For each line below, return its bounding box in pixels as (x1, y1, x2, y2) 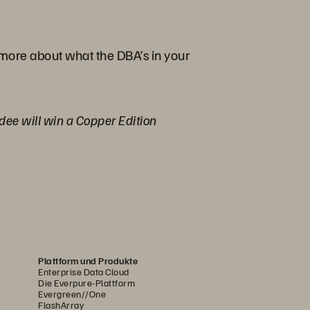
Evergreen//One (38, 288, 106, 300)
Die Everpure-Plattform (38, 277, 135, 289)
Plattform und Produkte (38, 255, 138, 266)
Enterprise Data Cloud (38, 266, 129, 277)
